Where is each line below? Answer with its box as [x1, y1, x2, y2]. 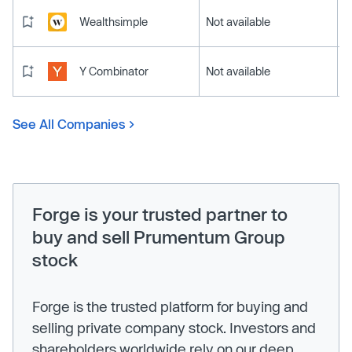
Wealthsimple [79, 14, 148, 28]
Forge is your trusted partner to [32, 203, 288, 224]
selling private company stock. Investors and [32, 318, 316, 336]
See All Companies [13, 115, 126, 131]
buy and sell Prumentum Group [32, 225, 285, 247]
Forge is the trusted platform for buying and [32, 297, 308, 315]
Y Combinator [79, 64, 148, 78]
